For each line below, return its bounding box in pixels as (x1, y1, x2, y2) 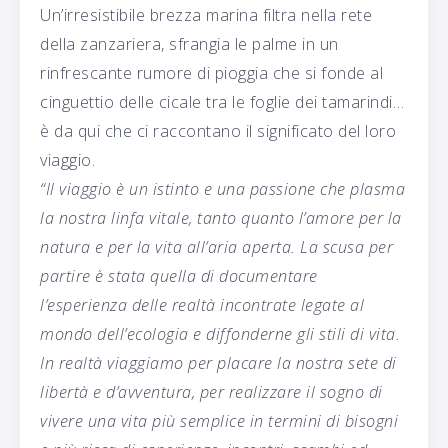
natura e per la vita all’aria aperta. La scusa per (40, 235, 393, 258)
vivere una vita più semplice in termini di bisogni (40, 409, 398, 432)
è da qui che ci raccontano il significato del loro (40, 119, 396, 142)
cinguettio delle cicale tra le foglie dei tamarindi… (40, 90, 404, 113)
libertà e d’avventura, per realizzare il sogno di (40, 380, 383, 403)
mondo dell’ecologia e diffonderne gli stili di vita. (40, 322, 400, 345)
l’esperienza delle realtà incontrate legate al (40, 293, 364, 316)
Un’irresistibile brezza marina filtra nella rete (40, 3, 372, 26)
